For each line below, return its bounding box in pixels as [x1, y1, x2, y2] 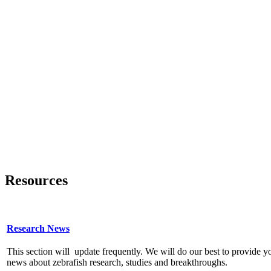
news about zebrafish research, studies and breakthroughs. [7, 256, 227, 267]
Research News [7, 223, 70, 233]
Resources [5, 172, 68, 188]
